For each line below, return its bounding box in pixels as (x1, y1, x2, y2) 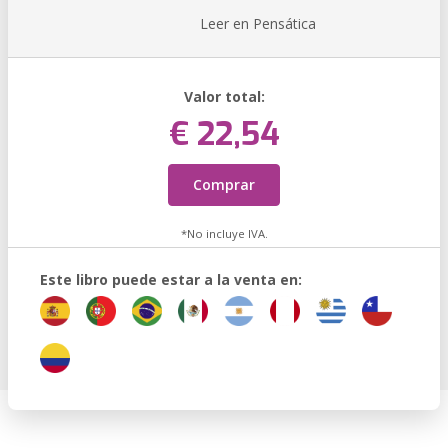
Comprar (193, 175, 255, 194)
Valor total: (183, 87, 265, 106)
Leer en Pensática (200, 14, 316, 33)
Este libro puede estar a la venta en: (40, 270, 302, 289)
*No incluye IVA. (180, 226, 268, 241)
